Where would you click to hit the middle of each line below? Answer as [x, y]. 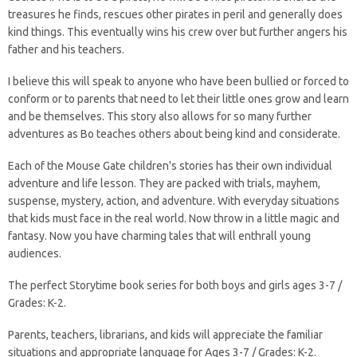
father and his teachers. [66, 49]
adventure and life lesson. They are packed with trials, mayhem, [164, 183]
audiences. [35, 253]
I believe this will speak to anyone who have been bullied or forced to [178, 81]
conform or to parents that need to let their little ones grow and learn [178, 99]
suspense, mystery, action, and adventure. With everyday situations [174, 201]
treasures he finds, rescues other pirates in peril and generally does [175, 14]
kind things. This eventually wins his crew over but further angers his [178, 32]
